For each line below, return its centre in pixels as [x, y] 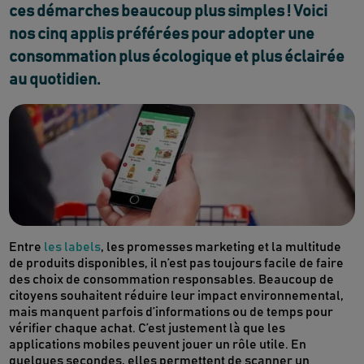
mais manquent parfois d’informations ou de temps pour [171, 312]
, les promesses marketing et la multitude [221, 247]
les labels [73, 247]
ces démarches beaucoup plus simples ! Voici [169, 12]
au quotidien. [55, 80]
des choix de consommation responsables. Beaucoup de [172, 280]
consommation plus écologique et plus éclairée [177, 57]
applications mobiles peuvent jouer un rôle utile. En [158, 345]
